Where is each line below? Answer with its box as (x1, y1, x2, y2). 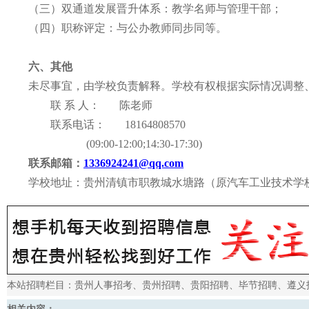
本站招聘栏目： (7, 280, 74, 290)
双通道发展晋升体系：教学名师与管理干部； (61, 3, 282, 14)
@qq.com (139, 157, 184, 169)
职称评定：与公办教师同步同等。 (61, 22, 227, 34)
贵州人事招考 (74, 280, 132, 290)
